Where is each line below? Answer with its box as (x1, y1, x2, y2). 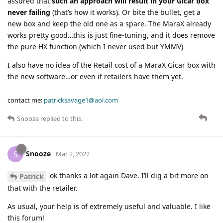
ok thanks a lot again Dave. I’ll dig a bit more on (48, 171, 209, 181)
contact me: (7, 96, 44, 105)
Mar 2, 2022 (56, 149, 90, 158)
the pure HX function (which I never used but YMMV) (7, 42, 183, 52)
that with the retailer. (7, 183, 78, 193)
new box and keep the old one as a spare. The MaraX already (7, 19, 211, 29)
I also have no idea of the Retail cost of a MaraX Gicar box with (7, 60, 216, 70)
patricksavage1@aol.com (44, 96, 118, 105)
